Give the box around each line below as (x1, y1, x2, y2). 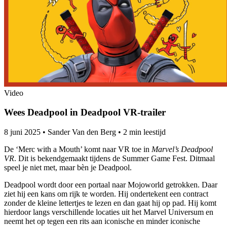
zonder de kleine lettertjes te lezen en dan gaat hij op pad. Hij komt (4, 199, 216, 208)
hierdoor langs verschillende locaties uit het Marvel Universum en (4, 208, 213, 217)
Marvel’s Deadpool (152, 145, 213, 154)
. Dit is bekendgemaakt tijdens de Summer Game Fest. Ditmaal (14, 154, 215, 163)
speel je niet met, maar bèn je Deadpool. (4, 163, 132, 172)
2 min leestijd (123, 128, 166, 137)
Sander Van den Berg (48, 128, 116, 137)
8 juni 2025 (4, 128, 41, 137)
